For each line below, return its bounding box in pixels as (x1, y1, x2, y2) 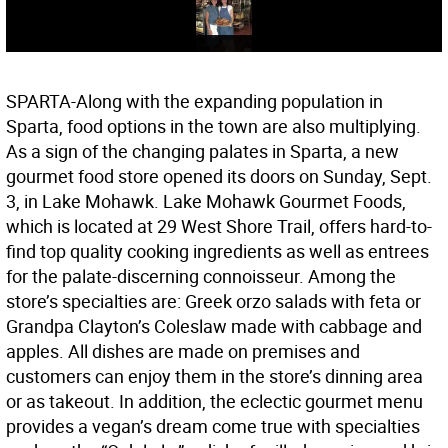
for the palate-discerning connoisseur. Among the (6, 264, 396, 289)
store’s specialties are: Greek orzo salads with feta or (6, 289, 421, 314)
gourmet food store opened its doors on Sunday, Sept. (6, 164, 432, 189)
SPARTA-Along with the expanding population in (6, 89, 383, 114)
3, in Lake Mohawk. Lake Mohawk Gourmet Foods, (6, 189, 406, 214)
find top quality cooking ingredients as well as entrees (6, 239, 429, 264)
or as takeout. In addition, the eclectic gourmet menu (6, 389, 423, 414)
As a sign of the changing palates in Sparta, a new (6, 139, 399, 164)
